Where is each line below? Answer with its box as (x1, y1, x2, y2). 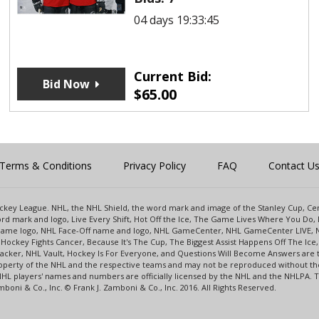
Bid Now (42, 75, 90, 92)
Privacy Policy (123, 158, 186, 172)
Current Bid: (133, 67, 211, 85)
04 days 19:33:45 (133, 11, 219, 28)
